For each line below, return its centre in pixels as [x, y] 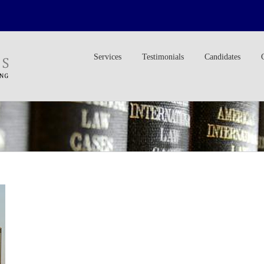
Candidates [222, 57]
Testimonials [163, 57]
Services [108, 57]
